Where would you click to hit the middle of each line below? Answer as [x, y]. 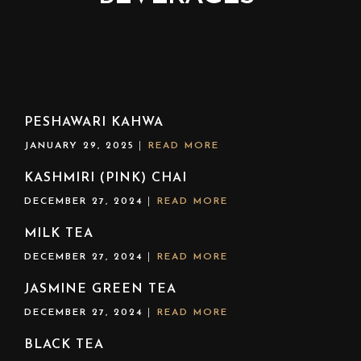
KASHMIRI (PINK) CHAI [106, 178]
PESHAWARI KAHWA [94, 122]
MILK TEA [59, 234]
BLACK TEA [64, 345]
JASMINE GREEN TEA [100, 289]
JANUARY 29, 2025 [82, 146]
